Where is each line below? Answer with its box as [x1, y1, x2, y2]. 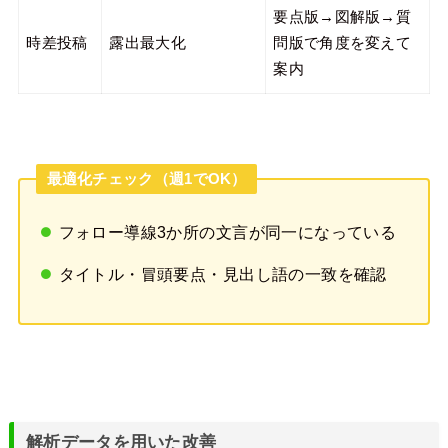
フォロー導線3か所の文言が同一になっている [58, 222, 397, 241]
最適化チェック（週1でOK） [46, 170, 247, 187]
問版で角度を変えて [273, 34, 412, 51]
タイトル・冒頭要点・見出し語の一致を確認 [58, 265, 387, 284]
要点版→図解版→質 [273, 8, 412, 25]
